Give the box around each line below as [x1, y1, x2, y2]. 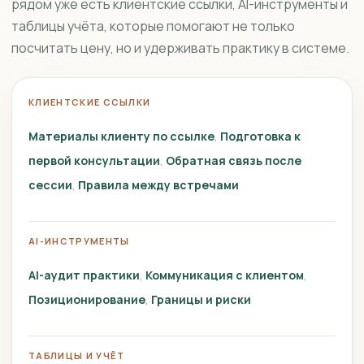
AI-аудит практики [28, 267, 140, 283]
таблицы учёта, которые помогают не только [11, 17, 295, 35]
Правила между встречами [78, 177, 239, 193]
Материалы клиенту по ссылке [28, 128, 214, 144]
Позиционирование [28, 292, 145, 307]
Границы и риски [151, 292, 251, 307]
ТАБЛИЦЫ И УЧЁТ [28, 349, 125, 362]
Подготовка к [220, 128, 301, 144]
